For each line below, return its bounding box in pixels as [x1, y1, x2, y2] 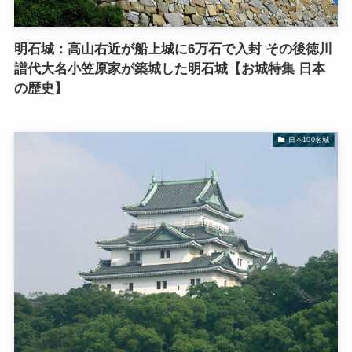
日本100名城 [288, 135, 329, 144]
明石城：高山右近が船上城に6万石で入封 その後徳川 [13, 42, 332, 57]
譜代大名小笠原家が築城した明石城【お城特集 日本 [13, 61, 325, 77]
